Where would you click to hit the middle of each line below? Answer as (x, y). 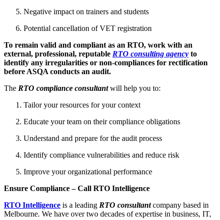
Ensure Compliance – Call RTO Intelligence (77, 188)
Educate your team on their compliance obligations (102, 121)
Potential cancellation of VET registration (88, 28)
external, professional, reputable (57, 54)
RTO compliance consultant (63, 88)
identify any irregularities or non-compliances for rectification (106, 62)
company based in (180, 205)
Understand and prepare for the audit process (93, 138)
